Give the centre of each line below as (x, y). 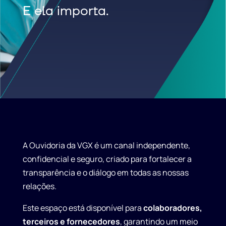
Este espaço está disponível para (82, 208)
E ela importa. (65, 11)
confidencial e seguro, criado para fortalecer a (107, 159)
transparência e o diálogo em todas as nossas (105, 173)
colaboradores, (173, 208)
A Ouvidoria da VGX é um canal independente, (106, 146)
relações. (39, 186)
